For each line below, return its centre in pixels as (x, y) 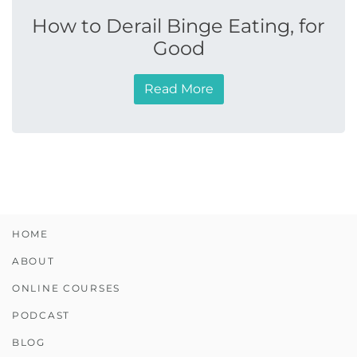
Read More (178, 89)
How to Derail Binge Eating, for (178, 26)
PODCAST (41, 315)
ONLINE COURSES (66, 288)
